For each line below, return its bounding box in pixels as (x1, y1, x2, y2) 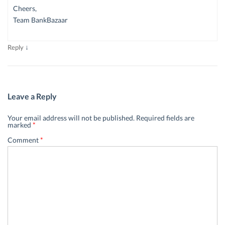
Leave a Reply (8, 91, 57, 101)
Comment (8, 135, 40, 144)
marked (8, 120, 33, 129)
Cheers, (13, 4, 37, 13)
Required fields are (136, 113, 194, 122)
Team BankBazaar (13, 15, 68, 24)
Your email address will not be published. (8, 113, 135, 122)
